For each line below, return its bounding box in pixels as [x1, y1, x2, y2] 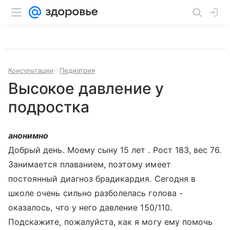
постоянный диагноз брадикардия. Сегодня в [8, 174, 196, 184]
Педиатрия [60, 66, 95, 74]
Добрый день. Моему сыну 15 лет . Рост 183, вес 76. [8, 145, 222, 155]
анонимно [8, 130, 49, 141]
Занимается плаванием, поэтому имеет [8, 159, 171, 169]
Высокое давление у [8, 79, 164, 98]
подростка [8, 98, 89, 116]
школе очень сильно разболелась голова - [8, 188, 183, 198]
